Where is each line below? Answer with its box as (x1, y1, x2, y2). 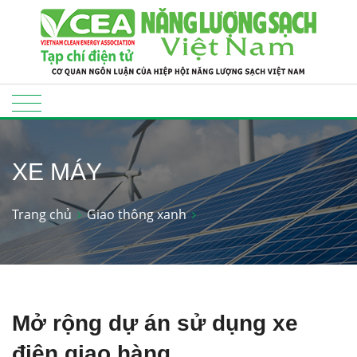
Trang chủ (12, 205, 72, 223)
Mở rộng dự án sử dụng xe (12, 310, 298, 335)
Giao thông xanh (87, 205, 186, 223)
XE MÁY (12, 159, 102, 185)
